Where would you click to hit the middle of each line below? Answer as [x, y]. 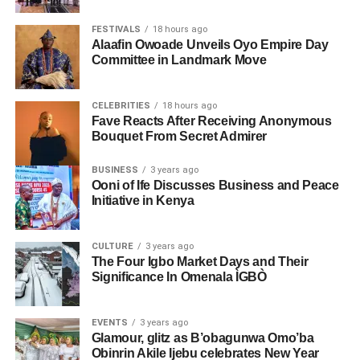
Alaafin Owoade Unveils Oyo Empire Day [210, 45]
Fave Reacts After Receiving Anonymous [211, 121]
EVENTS [109, 323]
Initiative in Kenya [143, 201]
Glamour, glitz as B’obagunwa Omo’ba [202, 338]
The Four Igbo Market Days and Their [200, 262]
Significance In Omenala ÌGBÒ [179, 277]
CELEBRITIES [121, 106]
